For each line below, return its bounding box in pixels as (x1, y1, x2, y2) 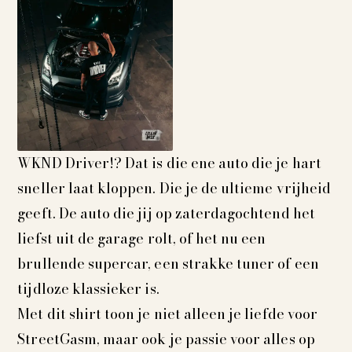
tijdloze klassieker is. (17, 278, 159, 300)
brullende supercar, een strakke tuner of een (17, 253, 319, 275)
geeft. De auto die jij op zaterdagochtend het (17, 203, 315, 225)
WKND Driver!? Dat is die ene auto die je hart (17, 152, 321, 174)
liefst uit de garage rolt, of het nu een (17, 228, 266, 250)
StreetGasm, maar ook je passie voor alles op (17, 328, 315, 350)
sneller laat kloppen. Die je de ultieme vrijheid (17, 178, 331, 200)
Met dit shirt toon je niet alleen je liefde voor (17, 303, 317, 325)
